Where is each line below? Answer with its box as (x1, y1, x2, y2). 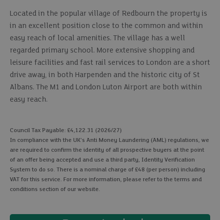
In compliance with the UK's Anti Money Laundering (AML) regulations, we (10, 137, 209, 143)
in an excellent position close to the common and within (10, 22, 203, 30)
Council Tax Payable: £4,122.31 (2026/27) (10, 127, 122, 134)
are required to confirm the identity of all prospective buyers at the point (10, 146, 204, 153)
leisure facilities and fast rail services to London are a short (10, 58, 210, 67)
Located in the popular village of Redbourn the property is (10, 9, 207, 18)
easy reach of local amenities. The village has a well (10, 34, 185, 42)
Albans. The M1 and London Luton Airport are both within (10, 83, 202, 91)
